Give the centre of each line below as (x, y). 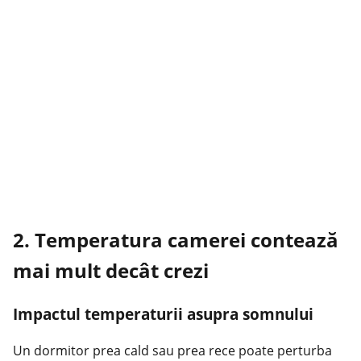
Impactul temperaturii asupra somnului (163, 314)
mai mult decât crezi (111, 271)
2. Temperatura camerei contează (176, 240)
